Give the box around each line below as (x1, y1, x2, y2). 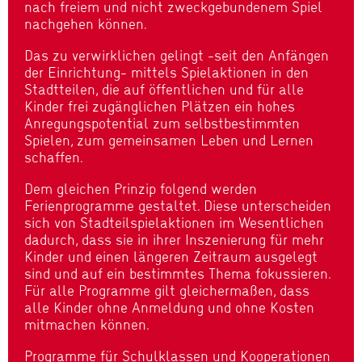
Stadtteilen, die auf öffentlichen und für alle (24, 78, 304, 99)
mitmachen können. (24, 314, 149, 335)
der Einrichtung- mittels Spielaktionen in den (24, 61, 309, 82)
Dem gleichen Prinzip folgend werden (24, 178, 257, 199)
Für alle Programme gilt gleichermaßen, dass (24, 280, 309, 301)
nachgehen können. (24, 13, 147, 34)
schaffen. (24, 146, 83, 167)
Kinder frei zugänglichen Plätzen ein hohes (24, 95, 295, 116)
